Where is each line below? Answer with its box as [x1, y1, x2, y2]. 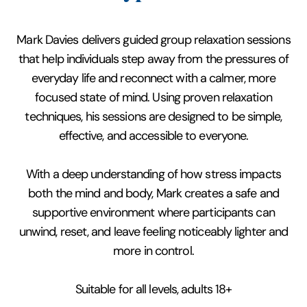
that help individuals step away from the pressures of [18, 51, 289, 66]
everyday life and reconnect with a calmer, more [31, 70, 276, 86]
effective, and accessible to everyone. [58, 127, 249, 143]
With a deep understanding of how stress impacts [26, 166, 281, 182]
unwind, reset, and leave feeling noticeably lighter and [19, 223, 288, 239]
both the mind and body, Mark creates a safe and [28, 185, 279, 201]
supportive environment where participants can [32, 204, 275, 220]
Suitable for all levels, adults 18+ [75, 281, 232, 297]
